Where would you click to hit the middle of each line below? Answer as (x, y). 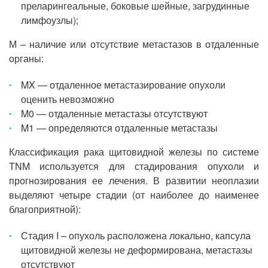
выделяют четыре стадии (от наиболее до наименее (134, 195)
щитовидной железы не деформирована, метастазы (137, 250)
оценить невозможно (68, 99)
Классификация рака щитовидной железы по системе (134, 152)
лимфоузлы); (50, 20)
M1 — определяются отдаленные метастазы (119, 128)
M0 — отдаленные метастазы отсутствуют (114, 113)
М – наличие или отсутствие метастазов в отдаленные (134, 44)
